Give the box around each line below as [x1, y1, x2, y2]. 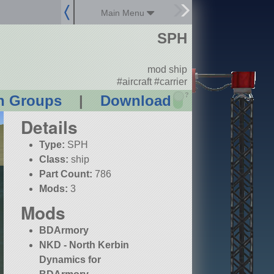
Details [21, 114, 78, 140]
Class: [39, 154, 69, 165]
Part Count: [39, 169, 93, 180]
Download [100, 92, 171, 109]
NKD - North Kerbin [39, 240, 130, 251]
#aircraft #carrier [116, 76, 187, 87]
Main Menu [101, 8, 147, 18]
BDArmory [39, 225, 89, 236]
